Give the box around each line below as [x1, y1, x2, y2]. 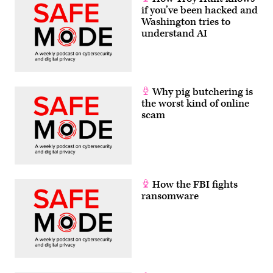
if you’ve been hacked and [141, 4, 258, 18]
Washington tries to [141, 15, 230, 29]
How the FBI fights [150, 178, 238, 192]
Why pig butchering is [150, 85, 253, 99]
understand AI [141, 27, 207, 41]
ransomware [141, 190, 199, 204]
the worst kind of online [141, 96, 249, 110]
